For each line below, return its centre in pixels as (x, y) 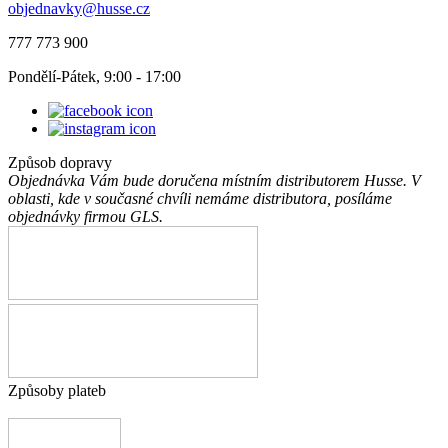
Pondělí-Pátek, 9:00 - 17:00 (94, 76)
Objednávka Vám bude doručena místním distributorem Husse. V (214, 180)
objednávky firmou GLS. (85, 216)
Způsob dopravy (60, 162)
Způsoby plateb (57, 390)
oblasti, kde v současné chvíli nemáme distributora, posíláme (200, 198)
